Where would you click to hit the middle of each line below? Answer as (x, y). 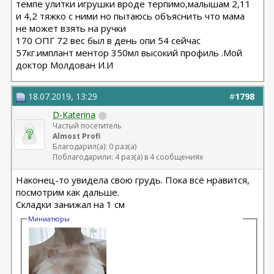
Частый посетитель (87, 126)
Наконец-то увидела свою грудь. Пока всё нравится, (133, 180)
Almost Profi (77, 136)
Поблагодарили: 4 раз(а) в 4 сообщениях (128, 157)
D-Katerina (74, 115)
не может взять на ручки (71, 28)
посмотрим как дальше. (68, 192)
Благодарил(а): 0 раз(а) (95, 146)
